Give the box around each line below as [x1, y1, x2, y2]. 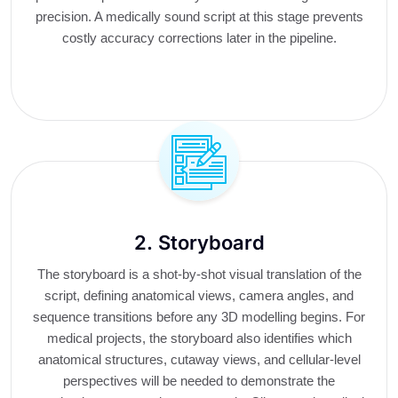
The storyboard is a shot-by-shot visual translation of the [36, 267, 362, 282]
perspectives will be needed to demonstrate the [63, 373, 335, 388]
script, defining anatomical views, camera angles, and [44, 288, 354, 303]
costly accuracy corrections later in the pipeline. [61, 30, 337, 45]
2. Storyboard [133, 231, 265, 254]
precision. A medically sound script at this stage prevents [35, 9, 363, 24]
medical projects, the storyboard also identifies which [46, 330, 352, 346]
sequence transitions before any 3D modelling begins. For [33, 309, 365, 324]
